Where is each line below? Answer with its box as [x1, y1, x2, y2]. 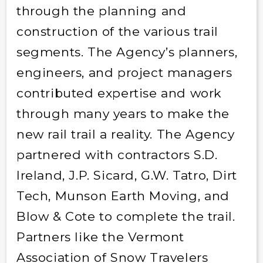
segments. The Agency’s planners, [16, 44, 238, 59]
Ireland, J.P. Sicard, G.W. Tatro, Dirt [16, 167, 237, 183]
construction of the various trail [16, 23, 218, 39]
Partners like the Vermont [16, 229, 184, 244]
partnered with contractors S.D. [16, 147, 218, 162]
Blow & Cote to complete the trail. [16, 208, 235, 224]
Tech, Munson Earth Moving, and [16, 188, 230, 203]
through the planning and [16, 3, 187, 18]
